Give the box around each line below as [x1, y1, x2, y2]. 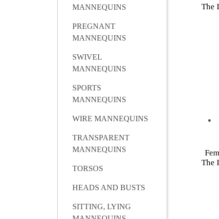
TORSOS [72, 164, 103, 173]
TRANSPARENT [72, 133, 130, 142]
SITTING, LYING [72, 202, 131, 211]
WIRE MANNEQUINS [72, 114, 148, 123]
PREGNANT [72, 22, 115, 31]
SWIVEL [72, 53, 102, 62]
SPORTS [72, 84, 101, 92]
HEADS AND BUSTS [72, 183, 145, 192]
